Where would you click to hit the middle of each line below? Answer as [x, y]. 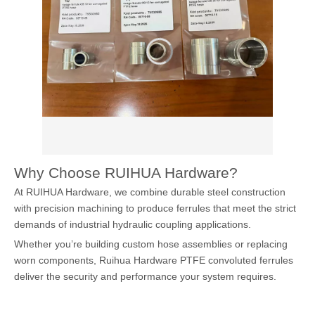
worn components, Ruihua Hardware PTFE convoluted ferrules [154, 260]
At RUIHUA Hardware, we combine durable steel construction [150, 192]
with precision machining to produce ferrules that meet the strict [155, 208]
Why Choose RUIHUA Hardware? [126, 173]
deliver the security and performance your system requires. [145, 276]
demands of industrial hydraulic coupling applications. [133, 224]
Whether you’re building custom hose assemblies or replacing [151, 244]
